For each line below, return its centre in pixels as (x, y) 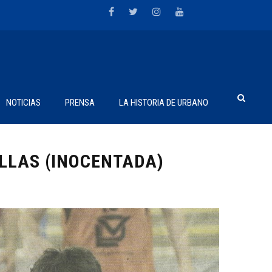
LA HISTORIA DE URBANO (164, 103)
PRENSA (80, 103)
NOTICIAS (23, 103)
